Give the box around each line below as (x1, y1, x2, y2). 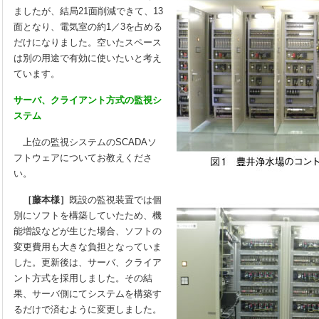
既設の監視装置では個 (69, 194, 162, 205)
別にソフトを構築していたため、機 (14, 210, 162, 221)
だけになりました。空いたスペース (14, 37, 162, 48)
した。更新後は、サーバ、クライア (14, 257, 162, 268)
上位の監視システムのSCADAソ (14, 137, 157, 147)
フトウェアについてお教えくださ (14, 152, 152, 163)
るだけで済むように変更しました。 (14, 304, 162, 315)
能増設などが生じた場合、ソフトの (14, 226, 162, 236)
